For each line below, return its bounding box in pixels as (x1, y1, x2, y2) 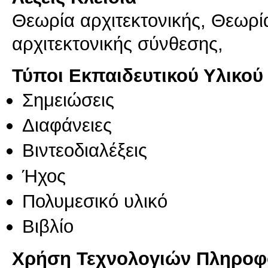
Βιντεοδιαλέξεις (22, 139, 147, 162)
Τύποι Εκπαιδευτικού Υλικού (12, 64, 263, 86)
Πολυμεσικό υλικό (22, 190, 167, 212)
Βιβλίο (22, 215, 74, 237)
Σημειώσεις (22, 89, 114, 111)
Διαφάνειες (22, 114, 112, 136)
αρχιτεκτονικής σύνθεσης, (12, 33, 223, 55)
